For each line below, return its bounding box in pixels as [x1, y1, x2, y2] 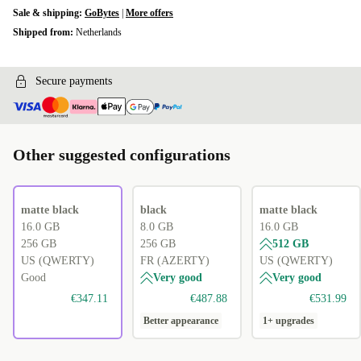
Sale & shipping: [13, 7, 85, 19]
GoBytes [85, 7, 119, 19]
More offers [126, 7, 173, 19]
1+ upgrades [263, 315, 314, 327]
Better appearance [143, 315, 218, 327]
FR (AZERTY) [140, 255, 210, 268]
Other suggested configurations [13, 146, 230, 164]
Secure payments [35, 75, 112, 87]
